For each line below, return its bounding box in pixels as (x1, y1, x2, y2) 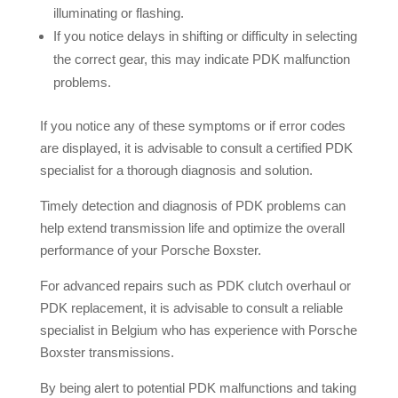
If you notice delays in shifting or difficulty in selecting (52, 28, 357, 44)
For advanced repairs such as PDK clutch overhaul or (39, 278, 351, 294)
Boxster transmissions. (39, 345, 174, 361)
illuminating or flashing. (52, 5, 184, 21)
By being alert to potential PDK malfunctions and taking (39, 380, 356, 396)
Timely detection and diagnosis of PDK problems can (39, 198, 346, 214)
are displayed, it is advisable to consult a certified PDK (39, 140, 353, 156)
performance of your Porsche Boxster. (39, 243, 261, 259)
